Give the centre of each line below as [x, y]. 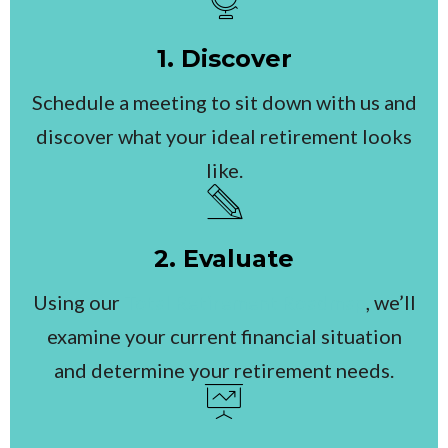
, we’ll [390, 302]
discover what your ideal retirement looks [224, 136]
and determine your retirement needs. [224, 370]
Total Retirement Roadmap [244, 302]
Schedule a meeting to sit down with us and [224, 102]
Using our [78, 302]
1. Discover [224, 59]
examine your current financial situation [224, 336]
